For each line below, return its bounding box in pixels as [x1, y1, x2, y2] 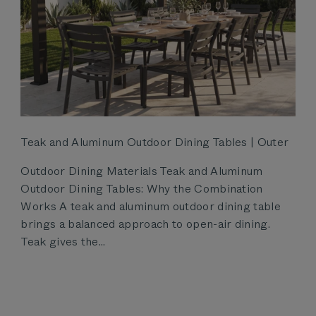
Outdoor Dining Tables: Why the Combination [20, 180, 263, 197]
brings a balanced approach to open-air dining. [20, 215, 271, 232]
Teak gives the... [20, 233, 106, 250]
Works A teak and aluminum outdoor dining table [20, 197, 281, 214]
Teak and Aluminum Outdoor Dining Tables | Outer [20, 133, 289, 150]
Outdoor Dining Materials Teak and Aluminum [20, 162, 263, 179]
